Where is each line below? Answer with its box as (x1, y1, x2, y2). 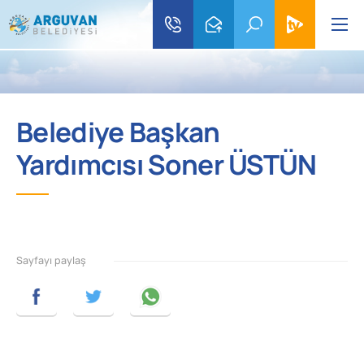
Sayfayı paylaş (16, 256, 86, 266)
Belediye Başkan (16, 121, 220, 147)
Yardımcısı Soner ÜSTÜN (16, 154, 317, 180)
